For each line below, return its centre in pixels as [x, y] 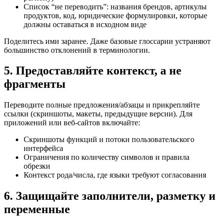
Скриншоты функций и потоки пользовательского [109, 140]
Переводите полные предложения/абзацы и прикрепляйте [102, 105]
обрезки [37, 166]
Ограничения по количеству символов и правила [107, 157]
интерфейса [43, 148]
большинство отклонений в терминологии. [77, 50]
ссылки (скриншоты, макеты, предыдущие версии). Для [98, 114]
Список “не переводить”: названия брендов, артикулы [115, 6]
